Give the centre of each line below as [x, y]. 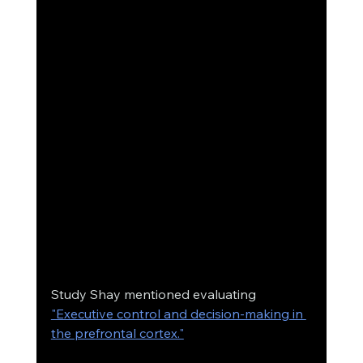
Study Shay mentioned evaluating [155, 295]
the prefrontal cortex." [117, 333]
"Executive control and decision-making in [178, 314]
